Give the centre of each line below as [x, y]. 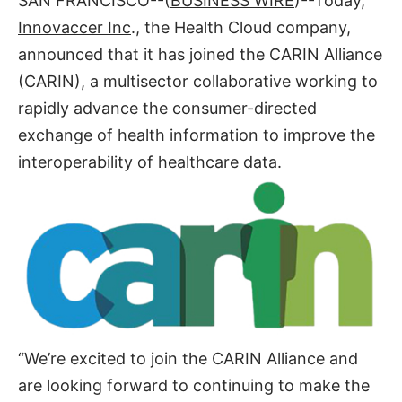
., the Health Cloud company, [241, 27]
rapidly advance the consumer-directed [167, 108]
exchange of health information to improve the [197, 135]
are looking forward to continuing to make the [194, 386]
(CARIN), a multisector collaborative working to [198, 81]
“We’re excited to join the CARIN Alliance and [188, 359]
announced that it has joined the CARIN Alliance [200, 54]
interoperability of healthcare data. [150, 162]
